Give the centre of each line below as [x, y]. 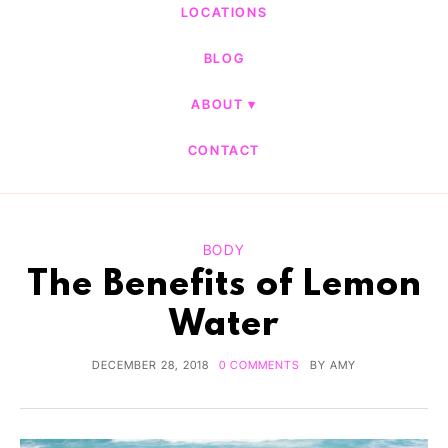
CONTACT [224, 150]
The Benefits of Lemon [224, 286]
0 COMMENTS [259, 365]
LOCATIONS [224, 12]
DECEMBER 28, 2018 [150, 365]
